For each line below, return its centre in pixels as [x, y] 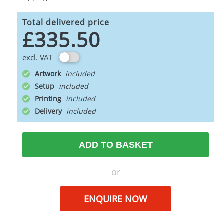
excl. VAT [37, 57]
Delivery [49, 111]
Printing [49, 99]
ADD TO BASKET [116, 145]
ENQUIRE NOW [115, 199]
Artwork [49, 74]
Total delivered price [66, 22]
